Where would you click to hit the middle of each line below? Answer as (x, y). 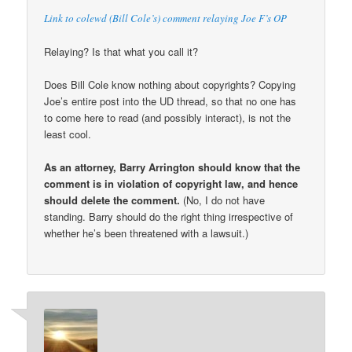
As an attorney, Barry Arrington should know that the (172, 167)
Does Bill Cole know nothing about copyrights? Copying (170, 84)
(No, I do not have (223, 200)
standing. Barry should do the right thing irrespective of (169, 216)
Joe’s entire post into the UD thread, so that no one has (170, 101)
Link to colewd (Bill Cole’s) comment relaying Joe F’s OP (166, 18)
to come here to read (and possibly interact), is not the (168, 117)
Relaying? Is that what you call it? (121, 51)
